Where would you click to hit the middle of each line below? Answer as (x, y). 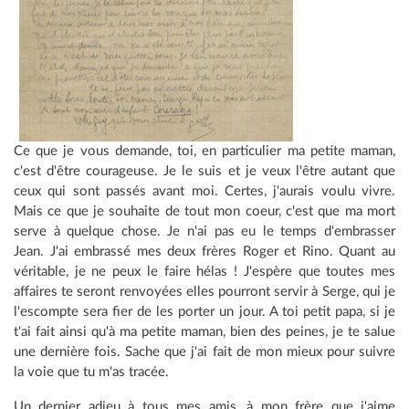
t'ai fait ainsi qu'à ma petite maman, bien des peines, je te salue (204, 332)
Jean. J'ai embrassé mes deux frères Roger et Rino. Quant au (204, 252)
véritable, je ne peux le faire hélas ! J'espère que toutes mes (204, 272)
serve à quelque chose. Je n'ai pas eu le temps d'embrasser (204, 232)
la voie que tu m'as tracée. (91, 372)
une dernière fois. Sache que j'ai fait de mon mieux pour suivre (204, 352)
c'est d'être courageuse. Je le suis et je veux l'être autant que (204, 172)
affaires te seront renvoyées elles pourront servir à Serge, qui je (204, 292)
